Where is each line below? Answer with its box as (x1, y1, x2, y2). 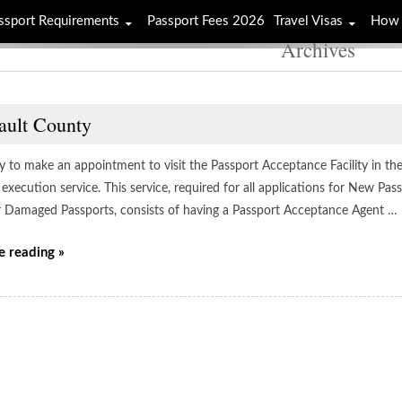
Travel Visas (274, 14, 343, 28)
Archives (280, 36, 355, 63)
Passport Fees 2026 (147, 14, 265, 28)
